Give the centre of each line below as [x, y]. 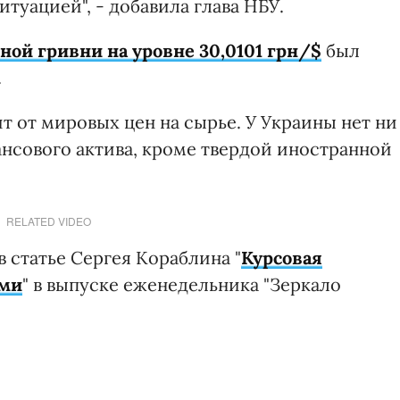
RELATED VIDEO [48, 221]
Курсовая [282, 257]
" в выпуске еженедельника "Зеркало [182, 284]
